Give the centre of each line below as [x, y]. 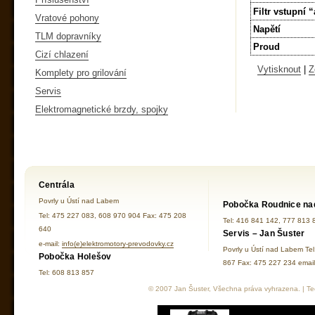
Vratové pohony [67, 18]
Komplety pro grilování [81, 72]
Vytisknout [279, 70]
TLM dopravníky [68, 36]
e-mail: [50, 243]
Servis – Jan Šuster [264, 233]
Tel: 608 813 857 [66, 272]
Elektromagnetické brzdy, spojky [102, 109]
